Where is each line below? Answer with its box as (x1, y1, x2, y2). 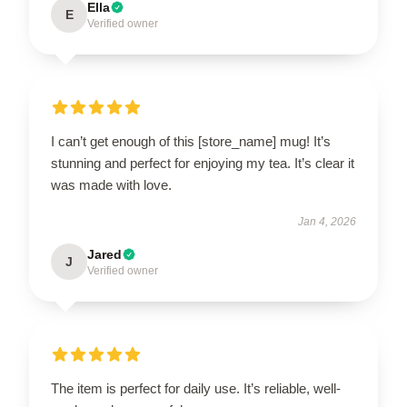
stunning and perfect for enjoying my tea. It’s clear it (51, 154, 354, 171)
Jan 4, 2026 (298, 214, 356, 228)
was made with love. (51, 176, 172, 193)
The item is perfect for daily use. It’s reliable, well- (51, 380, 341, 396)
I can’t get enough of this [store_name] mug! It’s (51, 133, 331, 149)
